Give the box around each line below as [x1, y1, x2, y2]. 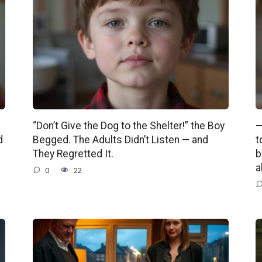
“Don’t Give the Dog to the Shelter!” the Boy [32, 119, 225, 132]
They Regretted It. [32, 147, 113, 160]
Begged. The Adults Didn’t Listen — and [32, 133, 208, 146]
